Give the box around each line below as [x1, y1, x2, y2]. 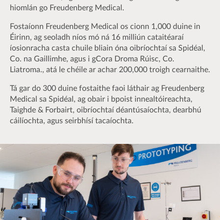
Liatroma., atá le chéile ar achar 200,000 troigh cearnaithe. [10, 66, 210, 74]
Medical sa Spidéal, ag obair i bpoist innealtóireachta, [10, 95, 192, 103]
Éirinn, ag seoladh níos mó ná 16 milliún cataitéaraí [10, 33, 184, 41]
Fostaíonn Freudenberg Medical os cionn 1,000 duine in [10, 23, 200, 30]
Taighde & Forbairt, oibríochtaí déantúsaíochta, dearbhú [10, 106, 201, 114]
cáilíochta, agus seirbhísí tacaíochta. [10, 117, 134, 125]
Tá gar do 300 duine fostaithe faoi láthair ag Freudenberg [10, 84, 204, 92]
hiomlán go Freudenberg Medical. [10, 4, 124, 12]
